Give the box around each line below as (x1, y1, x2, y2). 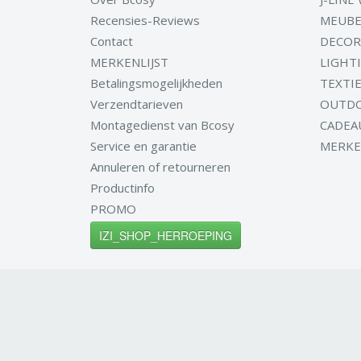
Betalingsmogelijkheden (90, 75, 222, 91)
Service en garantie (90, 138, 197, 154)
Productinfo (90, 180, 155, 196)
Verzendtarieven (90, 96, 183, 112)
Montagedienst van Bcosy (90, 117, 234, 133)
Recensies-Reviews (90, 12, 200, 28)
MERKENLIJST (90, 54, 168, 70)
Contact (90, 33, 133, 49)
